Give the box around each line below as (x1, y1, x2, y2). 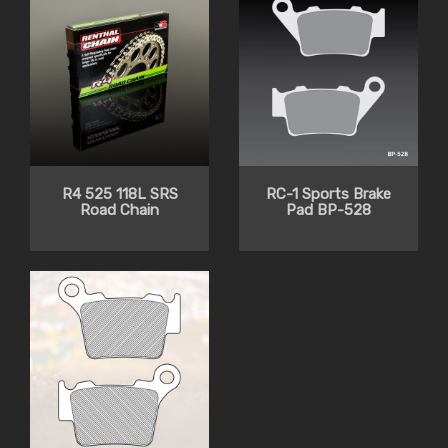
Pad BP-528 (286, 201, 371, 220)
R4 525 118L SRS (61, 185, 178, 204)
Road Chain (80, 201, 159, 220)
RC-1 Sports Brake (266, 185, 391, 204)
